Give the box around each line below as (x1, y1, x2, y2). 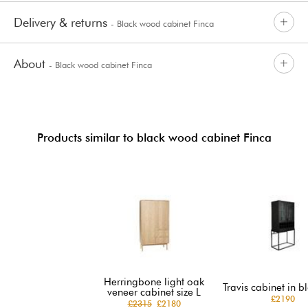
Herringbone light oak (104, 275, 204, 288)
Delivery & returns (14, 14, 111, 30)
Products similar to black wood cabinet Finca (36, 130, 272, 144)
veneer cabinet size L (107, 285, 201, 298)
